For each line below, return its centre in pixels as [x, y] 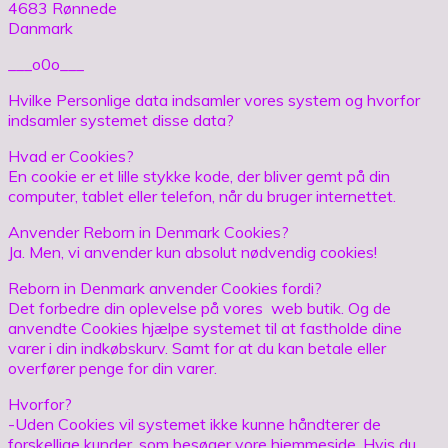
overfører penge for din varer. [112, 367]
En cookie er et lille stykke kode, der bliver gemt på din [199, 175]
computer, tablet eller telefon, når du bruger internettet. [202, 195]
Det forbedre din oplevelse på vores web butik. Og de [199, 307]
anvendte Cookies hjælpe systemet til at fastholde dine [205, 327]
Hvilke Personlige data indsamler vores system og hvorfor [214, 99]
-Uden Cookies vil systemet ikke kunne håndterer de [194, 423]
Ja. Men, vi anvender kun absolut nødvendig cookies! [192, 251]
